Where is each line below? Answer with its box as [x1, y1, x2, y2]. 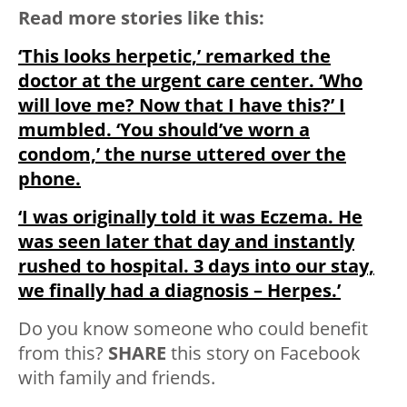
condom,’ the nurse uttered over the [18, 141, 346, 166]
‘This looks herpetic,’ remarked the [18, 43, 331, 68]
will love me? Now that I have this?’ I [18, 92, 345, 117]
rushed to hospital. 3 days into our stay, [18, 253, 374, 278]
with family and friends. [18, 364, 215, 390]
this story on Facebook [166, 340, 361, 365]
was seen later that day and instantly [18, 228, 354, 253]
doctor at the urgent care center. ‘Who [18, 67, 362, 93]
